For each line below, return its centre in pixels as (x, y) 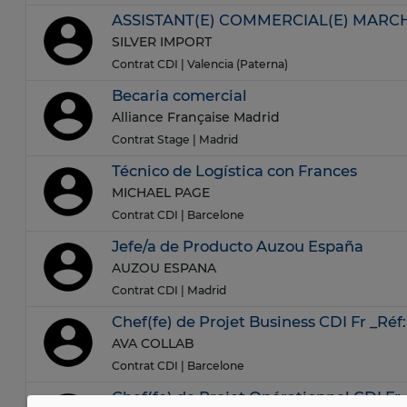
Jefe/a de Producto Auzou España (238, 247)
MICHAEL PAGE (161, 192)
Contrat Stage (151, 140)
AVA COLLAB (153, 343)
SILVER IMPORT (162, 41)
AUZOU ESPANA (164, 268)
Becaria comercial (179, 96)
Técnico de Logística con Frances (234, 171)
